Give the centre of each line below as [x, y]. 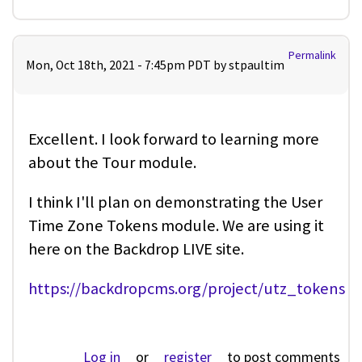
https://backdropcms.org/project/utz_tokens [187, 289]
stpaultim [257, 65]
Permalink [312, 55]
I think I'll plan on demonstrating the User [175, 202]
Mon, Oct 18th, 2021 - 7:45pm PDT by [127, 65]
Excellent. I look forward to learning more [174, 139]
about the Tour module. [114, 162]
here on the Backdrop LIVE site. [136, 248]
